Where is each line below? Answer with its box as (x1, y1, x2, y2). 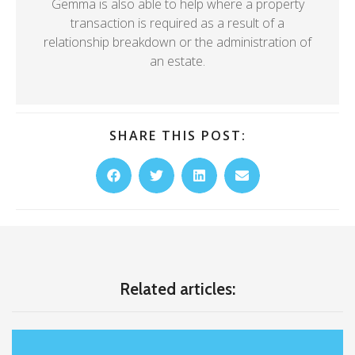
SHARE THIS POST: (109, 126, 246, 144)
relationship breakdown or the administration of (44, 32, 311, 51)
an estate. (150, 52, 205, 70)
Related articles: (120, 278, 235, 299)
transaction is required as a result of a (71, 13, 284, 32)
